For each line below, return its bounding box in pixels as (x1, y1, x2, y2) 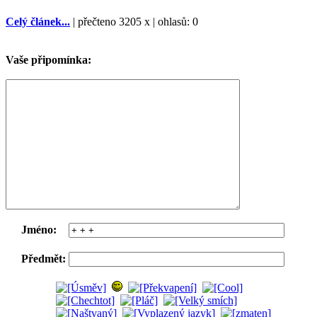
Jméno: (21, 223, 57, 236)
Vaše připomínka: (6, 53, 91, 66)
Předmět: (21, 252, 66, 265)
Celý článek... (6, 15, 70, 28)
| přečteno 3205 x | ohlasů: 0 (70, 15, 198, 28)
